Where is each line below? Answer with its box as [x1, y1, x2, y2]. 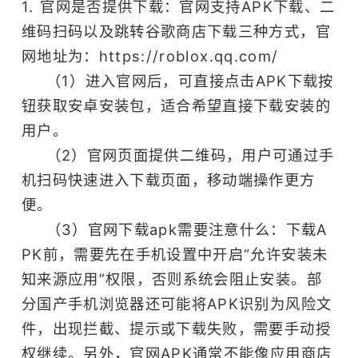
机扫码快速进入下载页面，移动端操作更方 [21, 170, 316, 189]
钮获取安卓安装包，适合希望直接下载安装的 [21, 96, 331, 114]
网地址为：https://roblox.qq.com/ [21, 46, 291, 65]
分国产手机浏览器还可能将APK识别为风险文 [21, 294, 332, 312]
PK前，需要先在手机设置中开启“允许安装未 [21, 245, 328, 263]
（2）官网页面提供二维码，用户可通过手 [21, 145, 335, 164]
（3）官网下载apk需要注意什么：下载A [21, 220, 328, 238]
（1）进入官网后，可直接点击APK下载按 [21, 71, 334, 89]
